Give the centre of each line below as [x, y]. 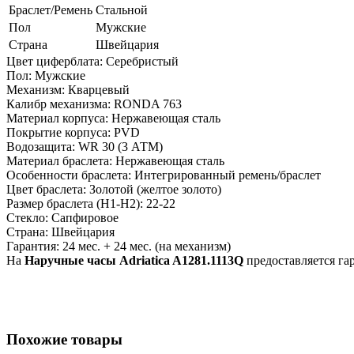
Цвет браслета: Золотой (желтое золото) [114, 190]
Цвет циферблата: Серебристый [92, 62]
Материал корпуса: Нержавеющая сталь [113, 119]
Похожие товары [64, 340]
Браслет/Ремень [51, 10]
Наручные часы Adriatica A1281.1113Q [134, 261]
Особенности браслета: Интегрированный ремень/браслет [164, 175]
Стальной [122, 10]
